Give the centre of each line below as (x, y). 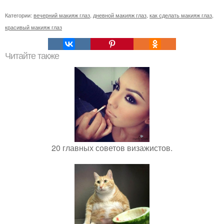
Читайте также (32, 56)
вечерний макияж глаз (62, 15)
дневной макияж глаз (120, 15)
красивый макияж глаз (33, 27)
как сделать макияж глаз (181, 15)
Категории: (19, 15)
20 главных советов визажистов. (112, 148)
